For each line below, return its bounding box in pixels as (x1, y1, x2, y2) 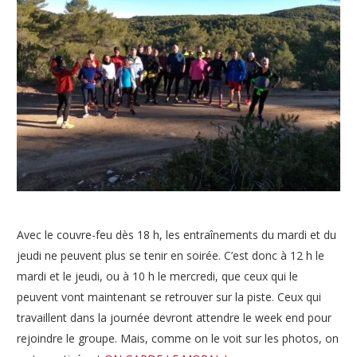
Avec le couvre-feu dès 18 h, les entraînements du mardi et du (17, 227, 336, 243)
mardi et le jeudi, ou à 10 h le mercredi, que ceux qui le (17, 269, 298, 284)
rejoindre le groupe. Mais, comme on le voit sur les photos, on (17, 331, 339, 347)
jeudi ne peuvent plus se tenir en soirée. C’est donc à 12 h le (17, 248, 324, 264)
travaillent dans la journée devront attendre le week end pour (17, 310, 331, 326)
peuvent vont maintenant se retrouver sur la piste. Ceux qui (17, 289, 321, 305)
